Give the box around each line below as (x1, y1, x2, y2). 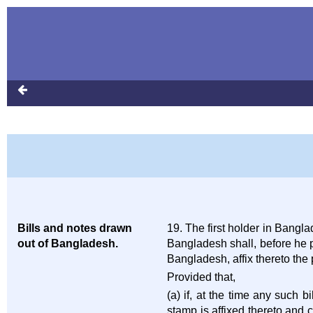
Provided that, (167, 271, 236, 283)
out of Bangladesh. (17, 238, 118, 249)
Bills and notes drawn (17, 222, 132, 234)
